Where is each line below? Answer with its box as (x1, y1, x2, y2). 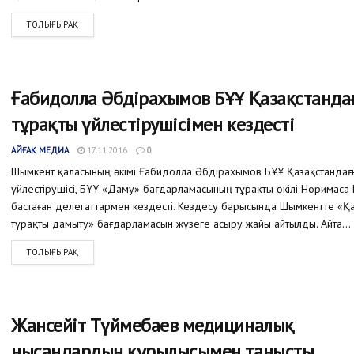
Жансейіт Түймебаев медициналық (11, 313, 294, 338)
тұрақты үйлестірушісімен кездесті (11, 111, 295, 137)
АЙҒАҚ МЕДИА (11, 144, 69, 156)
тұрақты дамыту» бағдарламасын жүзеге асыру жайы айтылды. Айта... (11, 216, 351, 231)
